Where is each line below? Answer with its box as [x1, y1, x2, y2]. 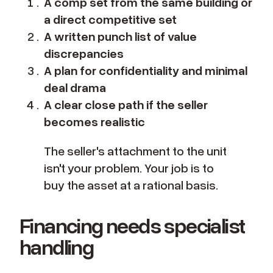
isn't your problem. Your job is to [44, 160, 214, 175]
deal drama [44, 80, 106, 95]
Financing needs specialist [19, 212, 245, 239]
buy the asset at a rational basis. [44, 177, 218, 193]
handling [19, 233, 94, 260]
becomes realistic [44, 114, 145, 129]
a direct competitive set [44, 12, 177, 27]
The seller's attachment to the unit [44, 143, 227, 158]
